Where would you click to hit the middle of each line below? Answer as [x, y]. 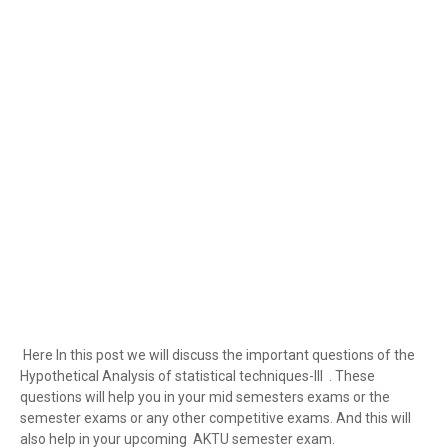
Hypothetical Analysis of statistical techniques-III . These [197, 376]
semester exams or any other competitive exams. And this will [215, 418]
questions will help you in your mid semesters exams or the [205, 397]
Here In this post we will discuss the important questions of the [217, 355]
